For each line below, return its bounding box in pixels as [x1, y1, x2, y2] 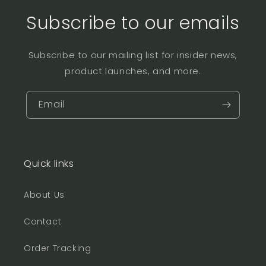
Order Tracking [24, 242, 91, 254]
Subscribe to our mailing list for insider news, [28, 48, 238, 61]
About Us [24, 189, 65, 201]
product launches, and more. [65, 64, 201, 77]
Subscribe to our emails [26, 10, 240, 36]
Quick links [24, 157, 74, 170]
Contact [24, 216, 62, 227]
